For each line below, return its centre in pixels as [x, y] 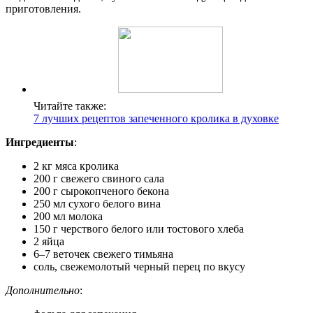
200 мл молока [68, 216]
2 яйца [49, 241]
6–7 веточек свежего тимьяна [103, 254]
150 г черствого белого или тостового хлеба [139, 228]
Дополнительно [43, 290]
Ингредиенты [40, 142]
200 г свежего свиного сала [99, 178]
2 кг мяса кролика [76, 166]
